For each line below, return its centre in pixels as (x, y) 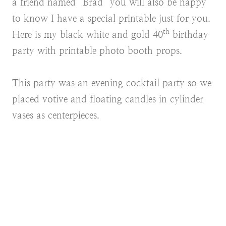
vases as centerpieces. (56, 115)
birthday (189, 34)
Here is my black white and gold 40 (88, 34)
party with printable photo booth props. (97, 50)
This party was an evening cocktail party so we (112, 83)
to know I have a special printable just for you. (111, 18)
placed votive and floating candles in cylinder (108, 99)
